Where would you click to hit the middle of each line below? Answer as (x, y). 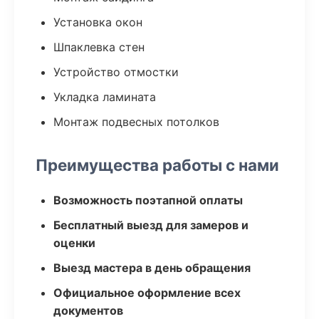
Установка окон (98, 22)
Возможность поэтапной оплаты (148, 200)
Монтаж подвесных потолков (136, 122)
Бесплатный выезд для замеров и (151, 225)
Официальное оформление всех (147, 293)
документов (88, 310)
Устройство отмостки (116, 72)
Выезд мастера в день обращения (152, 268)
